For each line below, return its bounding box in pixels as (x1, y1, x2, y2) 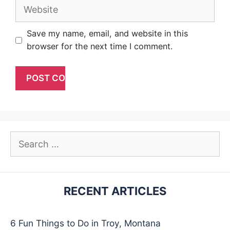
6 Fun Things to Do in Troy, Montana (10, 217, 161, 228)
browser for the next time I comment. (27, 41, 172, 52)
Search (10, 132, 39, 143)
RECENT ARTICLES (64, 184, 166, 198)
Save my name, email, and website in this (27, 28, 188, 39)
